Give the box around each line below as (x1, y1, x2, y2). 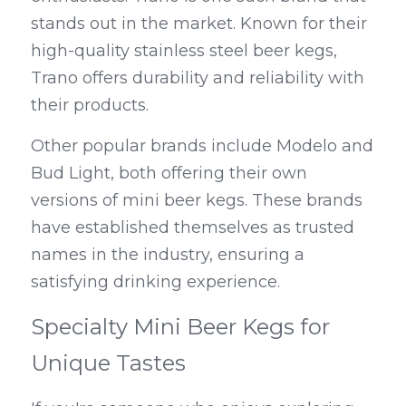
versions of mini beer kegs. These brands (31, 190, 362, 211)
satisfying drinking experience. (31, 272, 280, 293)
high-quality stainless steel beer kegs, (31, 41, 337, 62)
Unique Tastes (31, 350, 186, 377)
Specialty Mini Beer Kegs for (31, 314, 330, 341)
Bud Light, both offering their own (31, 163, 307, 184)
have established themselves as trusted (31, 217, 354, 238)
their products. (31, 95, 149, 116)
